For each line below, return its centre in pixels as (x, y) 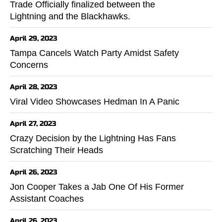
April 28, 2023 (34, 87)
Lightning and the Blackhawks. (70, 16)
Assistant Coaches (47, 198)
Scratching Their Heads (56, 150)
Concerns (29, 65)
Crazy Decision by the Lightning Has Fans (93, 138)
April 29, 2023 (34, 38)
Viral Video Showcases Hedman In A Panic (95, 101)
